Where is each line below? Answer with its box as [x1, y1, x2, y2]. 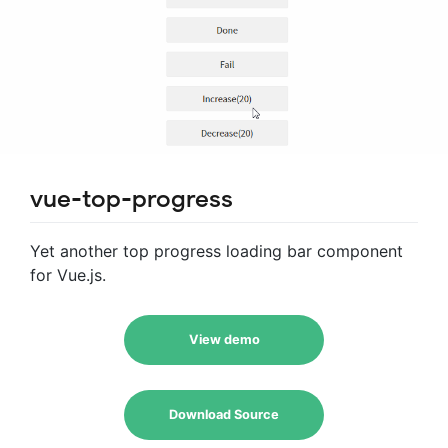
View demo [188, 331, 260, 347]
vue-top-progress [30, 184, 233, 215]
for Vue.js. [30, 264, 106, 285]
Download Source [169, 406, 279, 422]
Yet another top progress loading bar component [30, 240, 403, 261]
